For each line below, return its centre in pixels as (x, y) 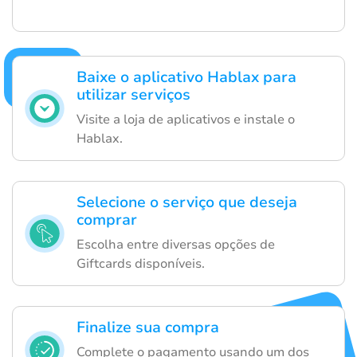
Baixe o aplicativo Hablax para (186, 78)
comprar (107, 220)
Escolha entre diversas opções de (176, 245)
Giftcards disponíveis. (141, 264)
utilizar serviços (133, 95)
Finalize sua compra (148, 328)
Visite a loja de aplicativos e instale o (186, 120)
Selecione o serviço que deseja (187, 203)
